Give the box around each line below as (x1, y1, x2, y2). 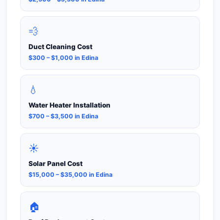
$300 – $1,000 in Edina (28, 54, 98, 62)
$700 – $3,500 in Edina (28, 112, 98, 120)
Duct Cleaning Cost (28, 42, 92, 51)
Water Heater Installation (28, 101, 110, 109)
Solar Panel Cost (28, 160, 82, 167)
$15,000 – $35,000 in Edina (28, 171, 112, 179)
